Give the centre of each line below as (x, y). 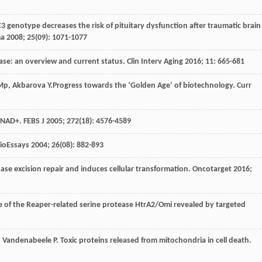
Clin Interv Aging (155, 61)
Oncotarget (212, 169)
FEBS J (34, 121)
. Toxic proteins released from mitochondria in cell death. (154, 240)
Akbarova (29, 85)
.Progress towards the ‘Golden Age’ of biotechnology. (144, 85)
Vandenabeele (27, 240)
